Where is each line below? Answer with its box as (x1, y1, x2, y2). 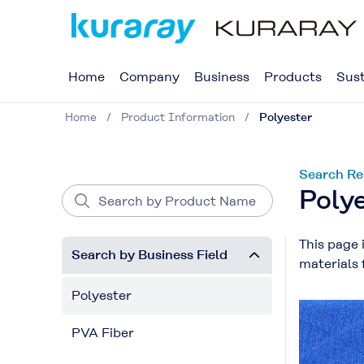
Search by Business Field (71, 247, 227, 262)
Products (264, 69, 322, 84)
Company (119, 69, 180, 84)
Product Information (121, 110, 235, 123)
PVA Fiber (71, 325, 134, 340)
